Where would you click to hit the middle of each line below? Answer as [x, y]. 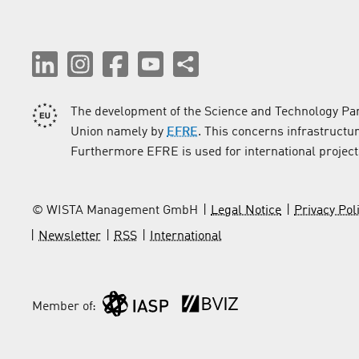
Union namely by [119, 133]
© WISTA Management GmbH [115, 211]
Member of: [64, 307]
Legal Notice [246, 211]
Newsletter [70, 237]
